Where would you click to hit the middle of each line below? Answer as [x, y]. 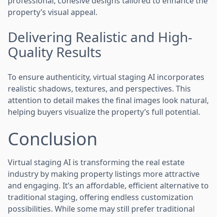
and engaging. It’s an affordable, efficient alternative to [108, 185]
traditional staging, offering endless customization [101, 197]
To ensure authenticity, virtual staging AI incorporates [106, 77]
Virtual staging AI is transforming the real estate [96, 162]
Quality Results [54, 52]
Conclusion [53, 139]
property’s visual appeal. [53, 12]
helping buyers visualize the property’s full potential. [104, 112]
